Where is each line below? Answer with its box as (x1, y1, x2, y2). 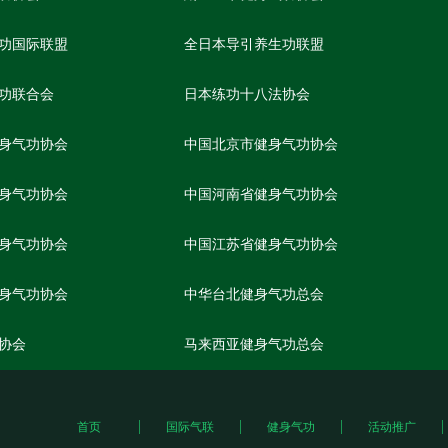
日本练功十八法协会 (184, 87, 310, 102)
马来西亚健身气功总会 (184, 337, 324, 352)
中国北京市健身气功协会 (184, 137, 338, 152)
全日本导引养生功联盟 (184, 37, 324, 52)
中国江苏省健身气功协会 (184, 237, 338, 252)
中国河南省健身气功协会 (184, 187, 338, 202)
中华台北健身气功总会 (184, 287, 324, 302)
